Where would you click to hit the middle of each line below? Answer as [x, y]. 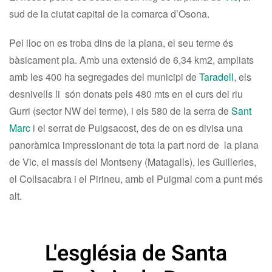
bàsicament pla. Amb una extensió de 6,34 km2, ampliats [131, 60]
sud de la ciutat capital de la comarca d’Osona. [109, 14]
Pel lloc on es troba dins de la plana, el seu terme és [121, 43]
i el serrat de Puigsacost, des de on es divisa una [137, 128]
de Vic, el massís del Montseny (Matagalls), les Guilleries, [133, 162]
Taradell [216, 77]
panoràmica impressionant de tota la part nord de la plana [134, 145]
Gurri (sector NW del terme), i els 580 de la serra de [120, 111]
